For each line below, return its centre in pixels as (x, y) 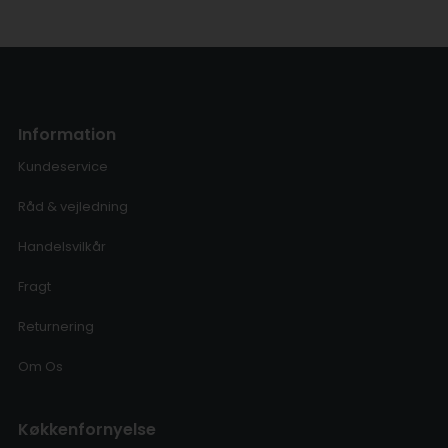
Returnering (55, 327)
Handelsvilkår (61, 247)
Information (66, 135)
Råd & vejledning (72, 207)
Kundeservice (62, 167)
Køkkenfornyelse (86, 430)
